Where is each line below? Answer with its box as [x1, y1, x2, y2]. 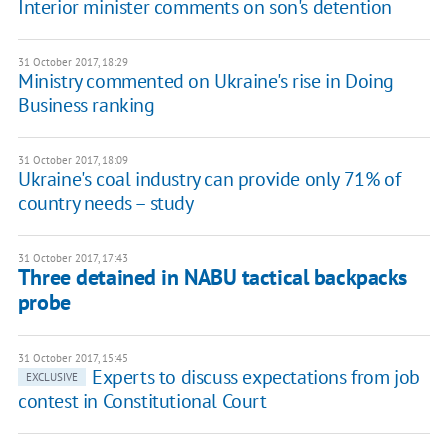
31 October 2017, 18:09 [17, 153, 128, 168]
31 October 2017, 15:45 [17, 351, 128, 366]
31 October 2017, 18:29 [17, 55, 128, 70]
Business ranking [17, 92, 155, 119]
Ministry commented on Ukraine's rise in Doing [17, 68, 394, 95]
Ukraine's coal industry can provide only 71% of [17, 166, 401, 193]
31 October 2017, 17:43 [17, 251, 128, 266]
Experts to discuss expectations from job [91, 364, 420, 391]
